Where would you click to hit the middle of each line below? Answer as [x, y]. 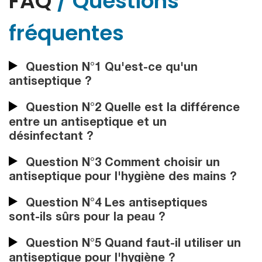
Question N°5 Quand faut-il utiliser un [132, 245]
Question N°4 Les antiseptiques [115, 204]
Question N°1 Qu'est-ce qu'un [110, 69]
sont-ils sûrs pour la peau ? [87, 218]
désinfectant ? [51, 137]
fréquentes [66, 33]
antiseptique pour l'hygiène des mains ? [123, 177]
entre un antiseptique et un [88, 123]
